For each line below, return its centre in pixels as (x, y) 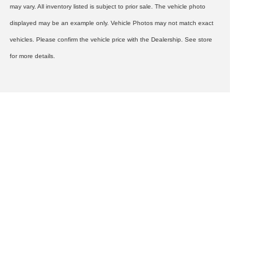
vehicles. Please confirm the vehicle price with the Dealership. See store (111, 39)
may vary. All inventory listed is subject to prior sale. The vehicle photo (108, 6)
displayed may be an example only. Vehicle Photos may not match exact (112, 23)
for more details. (32, 56)
